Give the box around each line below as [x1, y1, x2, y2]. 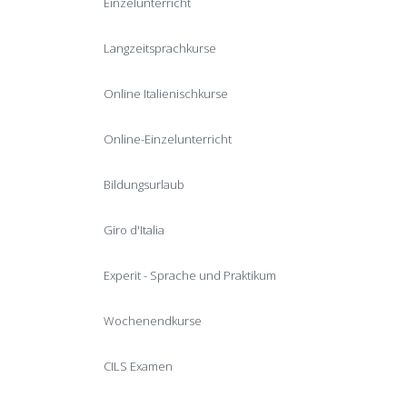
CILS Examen [104, 358, 173, 374]
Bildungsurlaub [104, 176, 184, 193]
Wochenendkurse [104, 313, 202, 329]
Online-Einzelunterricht [104, 131, 232, 147]
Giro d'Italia [104, 222, 164, 238]
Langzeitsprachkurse [104, 40, 216, 56]
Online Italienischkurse [104, 85, 228, 102]
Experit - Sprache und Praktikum [104, 267, 276, 283]
